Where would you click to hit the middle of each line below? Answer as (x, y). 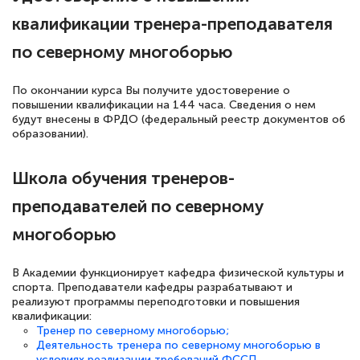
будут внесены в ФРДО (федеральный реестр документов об (179, 120)
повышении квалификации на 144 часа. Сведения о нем (164, 105)
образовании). (50, 134)
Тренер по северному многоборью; (133, 331)
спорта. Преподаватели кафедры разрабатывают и (152, 288)
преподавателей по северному (138, 206)
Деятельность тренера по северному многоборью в (178, 346)
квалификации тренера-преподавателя (172, 24)
